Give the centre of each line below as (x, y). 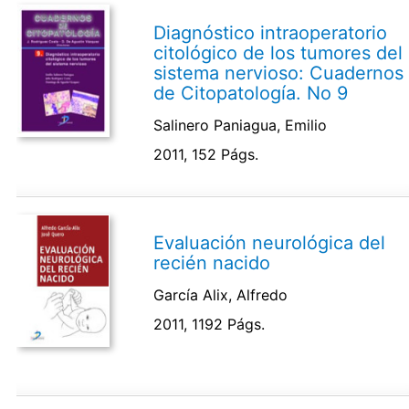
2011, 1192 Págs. (210, 324)
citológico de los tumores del (278, 52)
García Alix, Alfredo (221, 294)
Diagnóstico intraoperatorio (271, 32)
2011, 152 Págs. (206, 154)
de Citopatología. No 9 (251, 93)
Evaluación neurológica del (270, 242)
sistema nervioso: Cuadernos (279, 73)
